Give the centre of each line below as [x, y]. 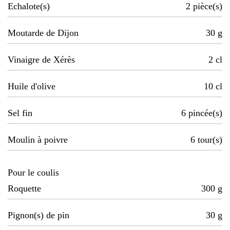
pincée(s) [205, 113]
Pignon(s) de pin [39, 215]
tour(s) [210, 140]
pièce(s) [208, 6]
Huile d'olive [32, 87]
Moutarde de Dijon [43, 33]
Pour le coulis [33, 173]
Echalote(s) [29, 6]
